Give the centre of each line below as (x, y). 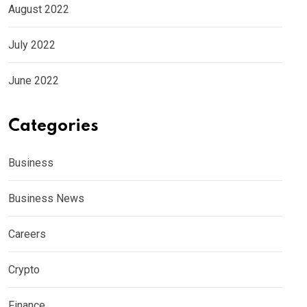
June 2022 (34, 81)
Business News (46, 199)
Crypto (24, 270)
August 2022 (39, 10)
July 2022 (32, 45)
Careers (27, 234)
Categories (53, 127)
